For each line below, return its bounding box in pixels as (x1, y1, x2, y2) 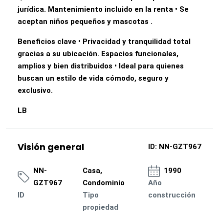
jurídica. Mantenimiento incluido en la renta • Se (18, 5, 189, 14)
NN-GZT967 (157, 142, 201, 151)
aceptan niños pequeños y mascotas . (18, 17, 153, 26)
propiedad (83, 203, 119, 212)
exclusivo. (18, 86, 53, 95)
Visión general (18, 141, 84, 153)
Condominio (83, 178, 125, 187)
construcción (148, 191, 196, 199)
